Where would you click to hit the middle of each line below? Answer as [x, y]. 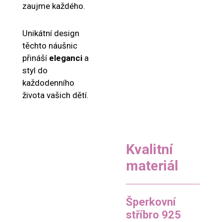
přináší [36, 58]
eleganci [66, 58]
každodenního [48, 83]
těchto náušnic [50, 45]
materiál [152, 166]
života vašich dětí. [55, 95]
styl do [35, 70]
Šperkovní [151, 202]
